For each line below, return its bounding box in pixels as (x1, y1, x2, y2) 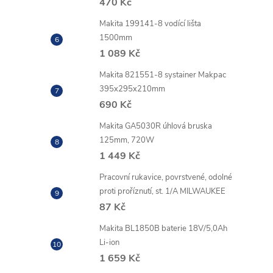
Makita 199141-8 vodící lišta (99, 18, 201, 29)
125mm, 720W (99, 134, 154, 146)
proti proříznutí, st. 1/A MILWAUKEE (99, 185, 225, 197)
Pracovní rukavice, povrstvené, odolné (99, 171, 232, 183)
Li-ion (99, 236, 119, 248)
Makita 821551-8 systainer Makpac (99, 69, 226, 80)
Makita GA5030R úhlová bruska (99, 120, 212, 132)
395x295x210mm (99, 83, 165, 94)
